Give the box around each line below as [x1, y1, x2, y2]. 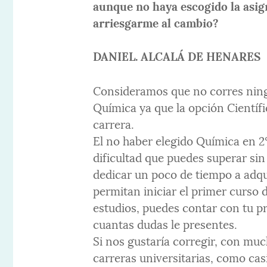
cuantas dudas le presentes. [93, 215, 238, 233]
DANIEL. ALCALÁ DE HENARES [93, 46, 261, 65]
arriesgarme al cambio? [93, 13, 219, 32]
